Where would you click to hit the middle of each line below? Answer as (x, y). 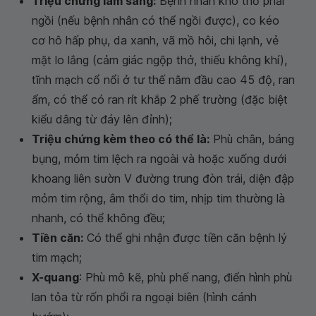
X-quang (55, 278)
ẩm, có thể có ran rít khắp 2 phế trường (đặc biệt (160, 100)
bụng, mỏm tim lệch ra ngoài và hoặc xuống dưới (159, 159)
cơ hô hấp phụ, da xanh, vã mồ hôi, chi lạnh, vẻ (155, 41)
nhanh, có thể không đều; (98, 218)
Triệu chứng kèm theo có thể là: (121, 139)
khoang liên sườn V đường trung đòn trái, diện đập (163, 179)
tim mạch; (57, 258)
